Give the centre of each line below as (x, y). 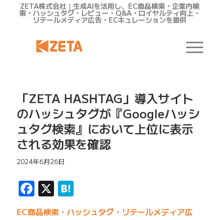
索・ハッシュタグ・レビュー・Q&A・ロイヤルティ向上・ (110, 13)
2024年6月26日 (41, 161)
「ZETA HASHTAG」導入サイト (105, 98)
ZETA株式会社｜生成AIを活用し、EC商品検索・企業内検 (110, 6)
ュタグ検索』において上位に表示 (105, 128)
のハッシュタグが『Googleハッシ (108, 113)
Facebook (70, 188)
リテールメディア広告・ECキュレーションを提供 (110, 20)
